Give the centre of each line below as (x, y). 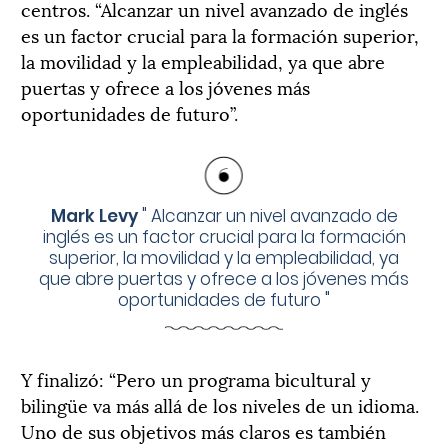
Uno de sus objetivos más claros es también (203, 430)
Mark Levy (94, 215)
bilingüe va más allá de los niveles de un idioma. (220, 404)
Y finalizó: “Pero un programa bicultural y (196, 378)
